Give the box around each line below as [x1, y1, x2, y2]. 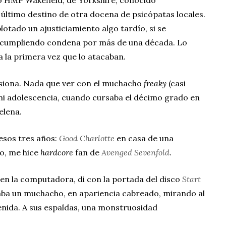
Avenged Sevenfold [101, 147, 169, 157]
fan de [73, 147, 101, 157]
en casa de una [115, 133, 174, 143]
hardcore [40, 147, 73, 157]
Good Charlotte [59, 133, 115, 143]
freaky [144, 78, 166, 88]
